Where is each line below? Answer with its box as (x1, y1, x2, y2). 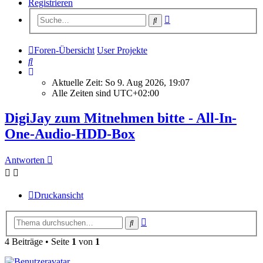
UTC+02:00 (113, 87, 159, 98)
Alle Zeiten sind (52, 87, 113, 98)
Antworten (5, 155, 45, 166)
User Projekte (97, 45, 147, 55)
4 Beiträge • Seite (5, 237, 72, 247)
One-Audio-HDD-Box (5, 126, 135, 141)
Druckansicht (34, 190, 83, 201)
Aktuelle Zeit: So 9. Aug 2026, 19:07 (52, 77, 190, 87)
